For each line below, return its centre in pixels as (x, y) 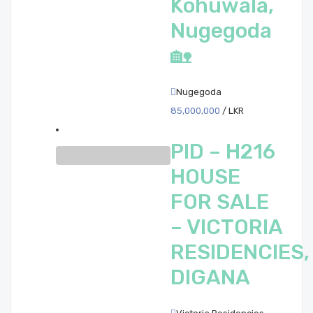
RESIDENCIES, (240, 252)
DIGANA (210, 277)
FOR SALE (220, 202)
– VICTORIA (226, 227)
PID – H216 (223, 152)
